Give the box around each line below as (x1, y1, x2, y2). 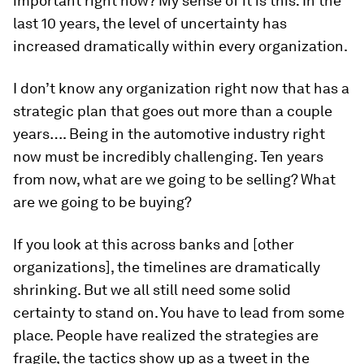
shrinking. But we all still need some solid (13, 281, 291, 299)
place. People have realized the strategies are (13, 327, 318, 344)
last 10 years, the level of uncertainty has (13, 15, 287, 32)
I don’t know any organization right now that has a (13, 80, 349, 97)
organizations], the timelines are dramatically (13, 258, 320, 276)
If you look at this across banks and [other (13, 236, 294, 253)
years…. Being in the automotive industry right (13, 125, 325, 143)
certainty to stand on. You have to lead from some (13, 304, 344, 322)
